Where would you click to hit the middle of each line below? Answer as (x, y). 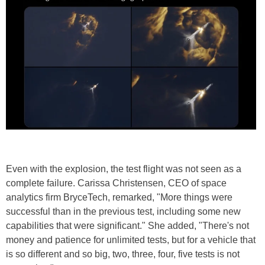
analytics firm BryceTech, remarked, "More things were (119, 197)
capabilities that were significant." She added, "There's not (127, 225)
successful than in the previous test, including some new (123, 211)
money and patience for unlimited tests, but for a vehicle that (131, 240)
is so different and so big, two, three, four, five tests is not (123, 254)
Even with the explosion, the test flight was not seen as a (124, 169)
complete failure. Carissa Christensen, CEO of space (116, 183)
